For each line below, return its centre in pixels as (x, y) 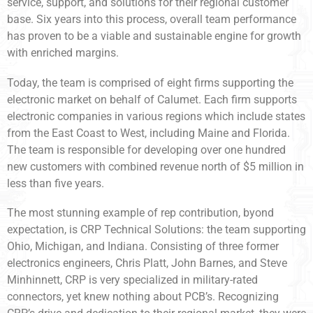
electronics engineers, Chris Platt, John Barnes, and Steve (147, 263)
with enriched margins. (63, 53)
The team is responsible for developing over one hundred (146, 150)
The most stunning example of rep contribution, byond (140, 212)
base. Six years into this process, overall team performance (152, 20)
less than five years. (56, 183)
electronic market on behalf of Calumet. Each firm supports (152, 99)
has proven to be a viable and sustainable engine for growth (154, 36)
